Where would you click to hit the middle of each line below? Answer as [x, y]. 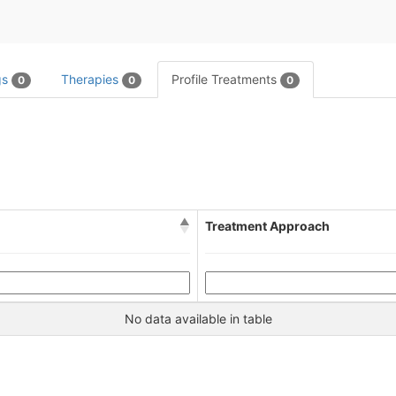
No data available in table [198, 319]
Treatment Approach [267, 226]
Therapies [91, 79]
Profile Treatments [226, 79]
